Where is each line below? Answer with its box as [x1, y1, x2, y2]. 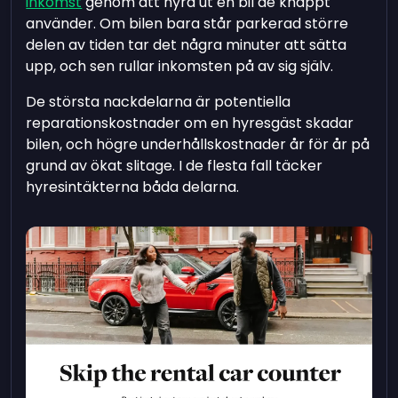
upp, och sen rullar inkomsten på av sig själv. [26, 55, 334, 76]
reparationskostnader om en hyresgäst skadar [26, 112, 354, 133]
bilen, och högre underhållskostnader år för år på [26, 133, 370, 155]
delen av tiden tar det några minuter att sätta [26, 34, 347, 55]
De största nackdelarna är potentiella [26, 91, 291, 112]
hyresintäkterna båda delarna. [26, 176, 240, 197]
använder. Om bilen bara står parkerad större [26, 12, 349, 34]
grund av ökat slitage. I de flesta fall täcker [26, 155, 323, 176]
